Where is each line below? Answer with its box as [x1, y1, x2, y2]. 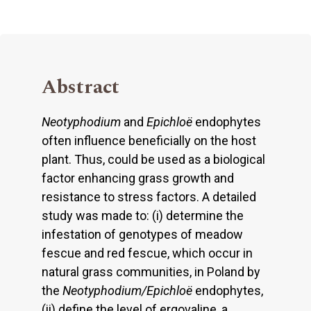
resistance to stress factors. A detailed [42, 189, 256, 204]
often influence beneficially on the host [42, 133, 256, 148]
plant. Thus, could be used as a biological [42, 151, 265, 167]
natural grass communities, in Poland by [42, 264, 260, 279]
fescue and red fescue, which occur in [42, 245, 253, 260]
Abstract [42, 72, 119, 102]
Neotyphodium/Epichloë [62, 283, 192, 298]
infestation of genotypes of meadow [42, 226, 243, 242]
